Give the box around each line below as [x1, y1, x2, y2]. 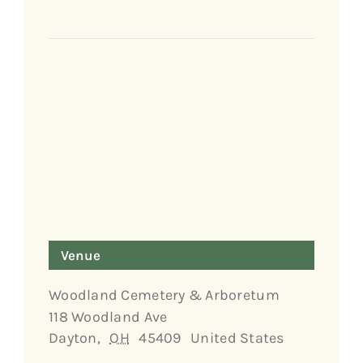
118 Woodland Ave [49, 307, 168, 326]
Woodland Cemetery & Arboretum [49, 285, 280, 304]
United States [190, 328, 284, 347]
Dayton [49, 328, 97, 347]
